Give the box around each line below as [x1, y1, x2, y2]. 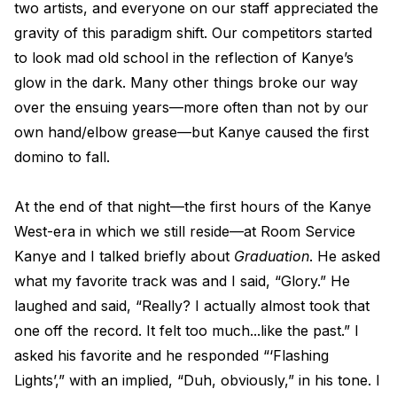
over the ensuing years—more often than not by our [14, 98, 369, 116]
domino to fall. [14, 148, 110, 166]
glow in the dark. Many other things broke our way [14, 74, 358, 91]
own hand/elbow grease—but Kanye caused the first [14, 123, 369, 141]
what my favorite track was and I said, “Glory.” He [14, 272, 350, 290]
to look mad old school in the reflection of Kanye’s [14, 49, 354, 66]
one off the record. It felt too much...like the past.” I [14, 322, 359, 339]
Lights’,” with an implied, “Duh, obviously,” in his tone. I [14, 371, 380, 389]
